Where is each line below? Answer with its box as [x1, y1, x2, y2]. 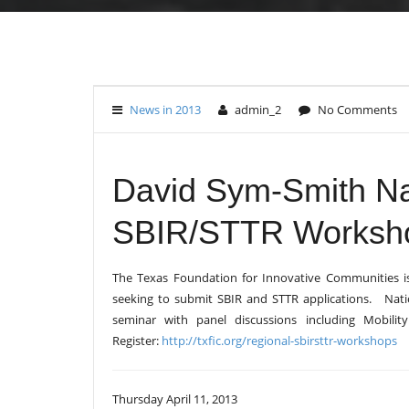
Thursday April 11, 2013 [112, 391, 237, 407]
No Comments [315, 101, 397, 118]
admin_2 [232, 101, 281, 118]
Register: [112, 332, 162, 349]
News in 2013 [130, 101, 201, 118]
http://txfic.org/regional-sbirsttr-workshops [162, 332, 397, 349]
